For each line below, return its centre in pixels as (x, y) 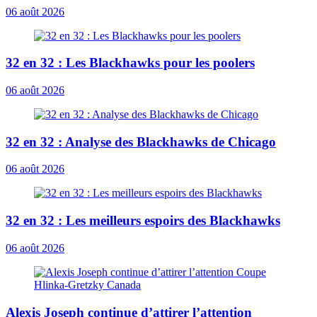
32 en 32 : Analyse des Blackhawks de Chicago (141, 142)
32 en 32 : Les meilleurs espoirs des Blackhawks (143, 221)
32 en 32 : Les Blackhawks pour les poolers (130, 63)
